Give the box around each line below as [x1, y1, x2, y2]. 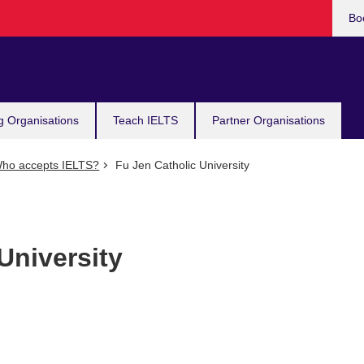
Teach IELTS [113, 114, 178, 127]
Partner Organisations [212, 114, 325, 127]
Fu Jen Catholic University [111, 158, 249, 171]
